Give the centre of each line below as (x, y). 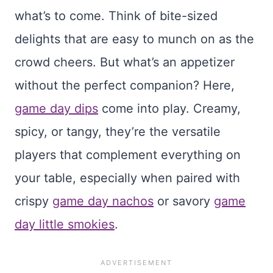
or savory (184, 201)
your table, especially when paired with (127, 178)
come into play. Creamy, (169, 109)
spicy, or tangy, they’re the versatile (118, 132)
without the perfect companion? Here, (125, 86)
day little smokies (65, 225)
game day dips (56, 109)
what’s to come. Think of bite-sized (116, 16)
